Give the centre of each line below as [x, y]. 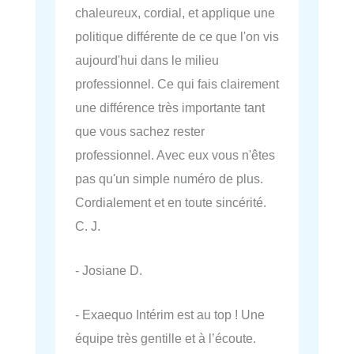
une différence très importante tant [170, 107]
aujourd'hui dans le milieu [147, 60]
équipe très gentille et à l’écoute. [166, 339]
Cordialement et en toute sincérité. [171, 202]
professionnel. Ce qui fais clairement [177, 83]
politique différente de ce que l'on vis [177, 36]
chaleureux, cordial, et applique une [175, 12]
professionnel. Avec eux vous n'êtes [175, 154]
